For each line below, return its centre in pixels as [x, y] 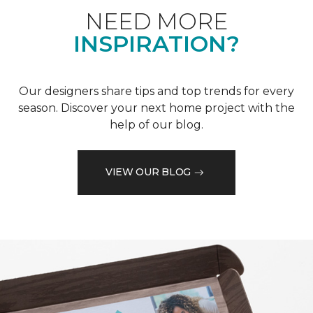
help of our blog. [156, 124]
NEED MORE [156, 21]
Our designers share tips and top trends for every [156, 91]
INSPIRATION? [156, 43]
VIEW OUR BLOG [148, 172]
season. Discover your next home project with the [156, 108]
